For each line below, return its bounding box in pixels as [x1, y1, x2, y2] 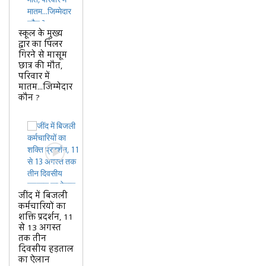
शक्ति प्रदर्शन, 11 [18, 211, 73, 223]
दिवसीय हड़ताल [18, 243, 74, 255]
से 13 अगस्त [18, 222, 61, 234]
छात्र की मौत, [18, 60, 62, 72]
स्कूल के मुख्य [18, 28, 63, 40]
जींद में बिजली [18, 190, 68, 202]
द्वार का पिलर [18, 39, 62, 50]
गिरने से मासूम [18, 49, 67, 61]
